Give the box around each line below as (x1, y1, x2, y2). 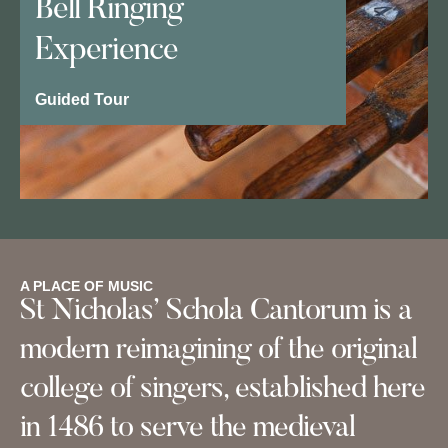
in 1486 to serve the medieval (20, 414, 355, 445)
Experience (35, 35, 178, 68)
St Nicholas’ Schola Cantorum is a (20, 297, 412, 328)
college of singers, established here (20, 375, 425, 406)
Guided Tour (35, 91, 129, 109)
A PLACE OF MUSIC (20, 278, 153, 295)
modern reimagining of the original (20, 336, 417, 367)
